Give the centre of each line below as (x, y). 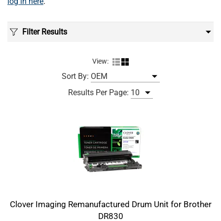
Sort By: (75, 76)
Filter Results (44, 32)
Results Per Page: (98, 93)
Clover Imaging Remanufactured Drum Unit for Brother (110, 204)
